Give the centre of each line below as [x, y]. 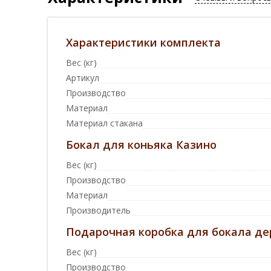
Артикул [83, 78]
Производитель [98, 210]
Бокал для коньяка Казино [141, 145]
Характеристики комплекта [143, 42]
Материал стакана [104, 123]
